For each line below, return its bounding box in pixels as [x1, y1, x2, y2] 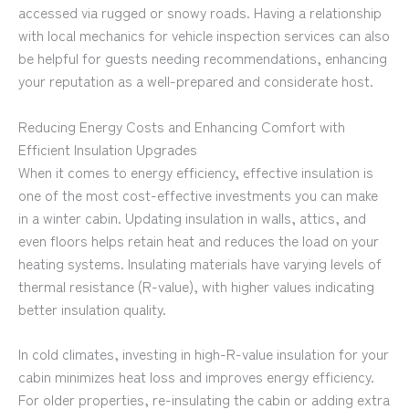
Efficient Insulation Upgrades [18, 138, 197, 159]
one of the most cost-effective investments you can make [18, 184, 378, 204]
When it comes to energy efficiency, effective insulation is [18, 161, 373, 182]
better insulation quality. [18, 298, 166, 319]
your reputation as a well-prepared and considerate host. [18, 69, 373, 90]
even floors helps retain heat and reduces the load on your [18, 229, 379, 250]
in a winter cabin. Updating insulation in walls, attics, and [18, 206, 366, 227]
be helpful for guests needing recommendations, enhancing [18, 47, 387, 68]
